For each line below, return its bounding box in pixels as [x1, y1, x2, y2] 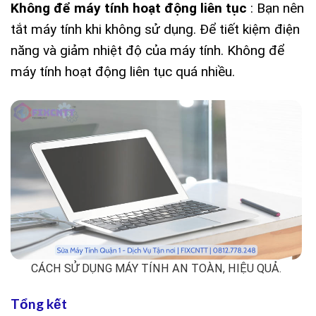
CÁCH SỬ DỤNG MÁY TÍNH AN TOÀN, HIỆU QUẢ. [31, 262, 281, 276]
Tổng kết [11, 295, 67, 312]
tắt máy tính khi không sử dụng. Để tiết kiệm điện [11, 20, 300, 37]
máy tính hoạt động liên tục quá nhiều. [11, 63, 235, 80]
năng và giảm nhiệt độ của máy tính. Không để [11, 42, 284, 59]
